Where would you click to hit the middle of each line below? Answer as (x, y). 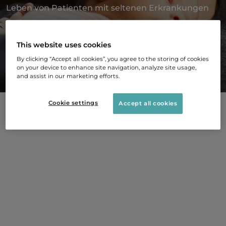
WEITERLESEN (62, 64)
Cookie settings (73, 103)
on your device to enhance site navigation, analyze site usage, (107, 67)
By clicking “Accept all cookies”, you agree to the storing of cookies (113, 59)
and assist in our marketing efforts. (68, 76)
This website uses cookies (64, 45)
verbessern (29, 23)
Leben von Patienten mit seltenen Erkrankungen (107, 8)
